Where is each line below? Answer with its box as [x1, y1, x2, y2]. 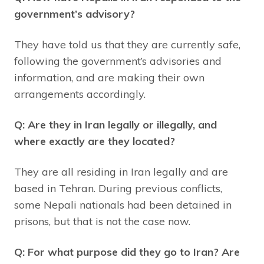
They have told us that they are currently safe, [14, 38, 240, 52]
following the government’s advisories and [14, 54, 222, 68]
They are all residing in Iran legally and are [14, 165, 228, 179]
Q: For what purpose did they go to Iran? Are [14, 245, 240, 259]
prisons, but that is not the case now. [14, 214, 190, 229]
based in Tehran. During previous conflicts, [14, 181, 222, 196]
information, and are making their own [14, 71, 204, 85]
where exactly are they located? [14, 134, 175, 148]
